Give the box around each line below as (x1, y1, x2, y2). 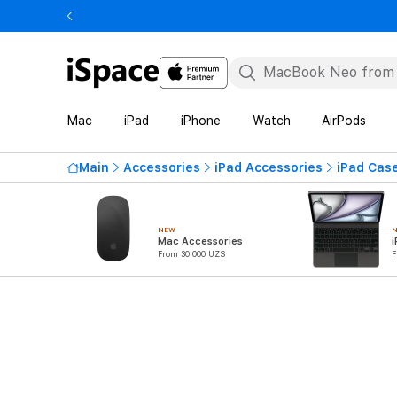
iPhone (180, 113, 221, 128)
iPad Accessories (214, 160, 323, 175)
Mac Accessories (158, 236, 243, 247)
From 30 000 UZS (158, 249, 225, 259)
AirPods (322, 113, 367, 128)
